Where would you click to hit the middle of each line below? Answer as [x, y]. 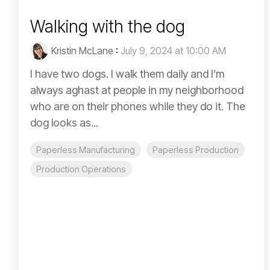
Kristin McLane [82, 51]
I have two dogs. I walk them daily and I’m [127, 74]
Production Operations [81, 169]
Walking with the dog [108, 27]
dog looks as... [64, 123]
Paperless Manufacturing [86, 150]
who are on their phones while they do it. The [138, 107]
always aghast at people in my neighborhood [137, 90]
